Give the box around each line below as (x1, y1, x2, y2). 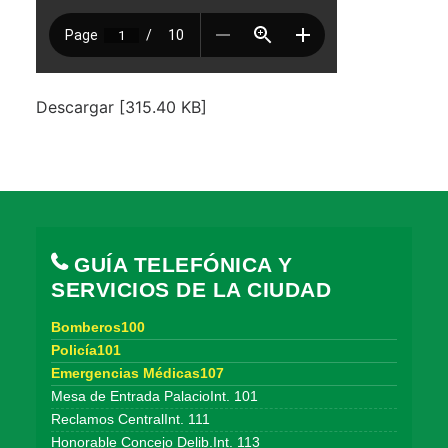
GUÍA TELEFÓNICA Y (67, 253, 293, 276)
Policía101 (51, 343, 121, 358)
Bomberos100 (51, 320, 145, 335)
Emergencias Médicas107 (51, 366, 224, 381)
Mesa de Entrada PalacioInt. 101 (51, 389, 258, 404)
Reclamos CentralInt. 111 (51, 412, 210, 427)
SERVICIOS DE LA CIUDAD (51, 278, 331, 301)
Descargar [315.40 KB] (36, 97, 207, 117)
